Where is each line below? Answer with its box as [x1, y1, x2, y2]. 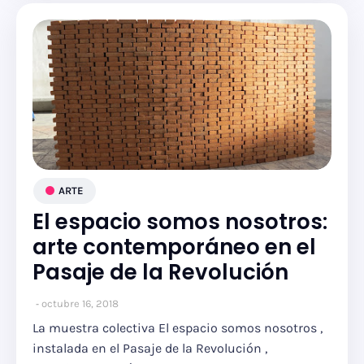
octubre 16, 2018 [41, 297, 119, 310]
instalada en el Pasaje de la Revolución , [32, 340, 267, 356]
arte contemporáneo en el [32, 232, 316, 262]
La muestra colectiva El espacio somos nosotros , [32, 320, 323, 336]
